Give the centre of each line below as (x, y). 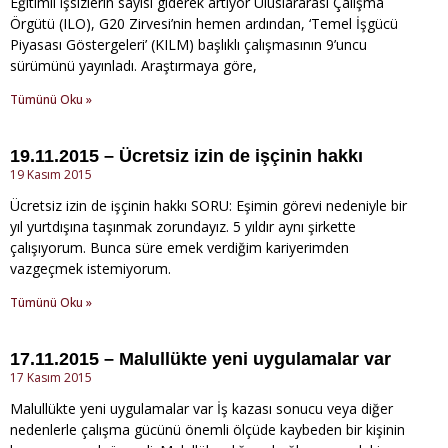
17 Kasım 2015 (51, 378)
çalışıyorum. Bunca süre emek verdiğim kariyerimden (179, 248)
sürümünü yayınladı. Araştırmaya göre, (133, 66)
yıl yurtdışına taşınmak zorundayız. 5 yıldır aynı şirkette (183, 227)
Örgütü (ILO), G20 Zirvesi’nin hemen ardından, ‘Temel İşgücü (204, 24)
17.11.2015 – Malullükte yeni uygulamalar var (200, 359)
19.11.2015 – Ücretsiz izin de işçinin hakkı (186, 156)
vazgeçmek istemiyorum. (90, 269)
